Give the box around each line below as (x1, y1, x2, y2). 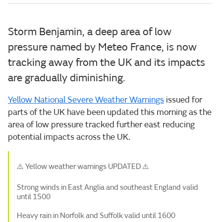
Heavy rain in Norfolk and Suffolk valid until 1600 (17, 211, 175, 221)
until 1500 (17, 192, 51, 202)
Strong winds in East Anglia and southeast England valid (17, 182, 198, 192)
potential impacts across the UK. (8, 131, 130, 142)
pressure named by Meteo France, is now (8, 40, 197, 54)
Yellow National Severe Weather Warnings (8, 94, 164, 105)
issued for (164, 94, 202, 105)
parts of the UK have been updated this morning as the (8, 107, 212, 117)
